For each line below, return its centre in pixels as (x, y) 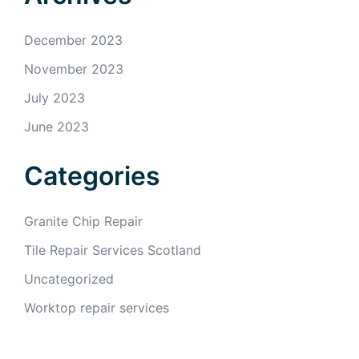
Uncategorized (69, 279)
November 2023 (74, 69)
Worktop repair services (97, 308)
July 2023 (54, 98)
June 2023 (56, 127)
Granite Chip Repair (83, 221)
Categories (92, 176)
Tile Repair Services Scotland (113, 250)
